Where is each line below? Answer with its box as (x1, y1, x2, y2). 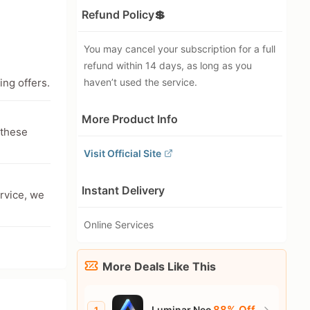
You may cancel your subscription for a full (84, 42, 275, 55)
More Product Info (82, 111, 178, 126)
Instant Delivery (82, 183, 165, 197)
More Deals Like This (102, 259, 216, 273)
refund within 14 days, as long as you (84, 59, 252, 71)
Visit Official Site (84, 147, 161, 159)
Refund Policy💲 (82, 7, 165, 21)
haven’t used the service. (84, 75, 197, 88)
